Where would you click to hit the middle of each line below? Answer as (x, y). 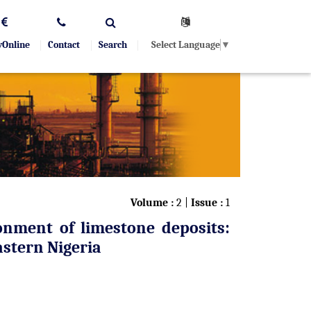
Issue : (207, 203)
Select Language (186, 44)
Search (112, 45)
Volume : (152, 203)
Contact (64, 45)
